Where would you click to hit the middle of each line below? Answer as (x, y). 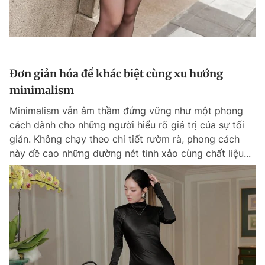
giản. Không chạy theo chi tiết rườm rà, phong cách (125, 139)
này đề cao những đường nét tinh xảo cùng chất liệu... (130, 153)
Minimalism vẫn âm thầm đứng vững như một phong (126, 110)
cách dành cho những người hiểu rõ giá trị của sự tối (127, 125)
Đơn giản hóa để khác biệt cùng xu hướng (116, 73)
